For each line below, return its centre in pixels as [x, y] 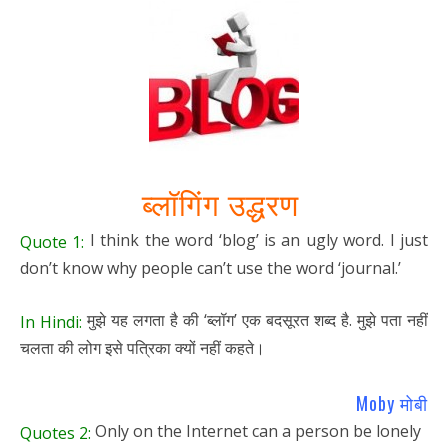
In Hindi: [51, 321]
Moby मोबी [392, 402]
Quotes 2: [55, 432]
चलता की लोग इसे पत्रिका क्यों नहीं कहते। [142, 347]
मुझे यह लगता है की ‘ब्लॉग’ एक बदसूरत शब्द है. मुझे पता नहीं [255, 319]
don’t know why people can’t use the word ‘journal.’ [210, 267]
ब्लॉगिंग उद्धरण [224, 203]
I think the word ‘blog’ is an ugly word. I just [256, 240]
